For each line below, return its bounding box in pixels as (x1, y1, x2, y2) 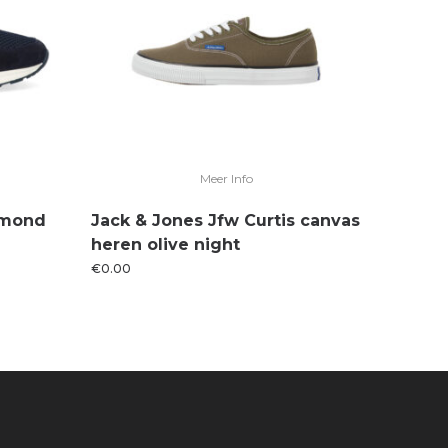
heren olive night (91, 235, 240, 254)
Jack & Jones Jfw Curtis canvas (91, 211, 360, 230)
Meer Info (199, 171, 253, 186)
